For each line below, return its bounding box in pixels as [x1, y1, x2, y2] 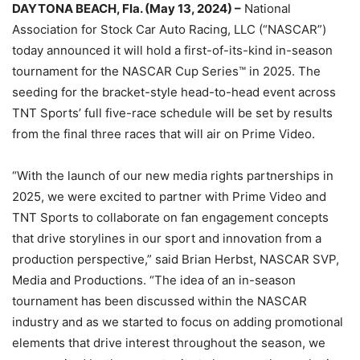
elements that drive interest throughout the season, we [12, 334, 325, 350]
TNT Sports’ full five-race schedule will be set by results [12, 104, 333, 121]
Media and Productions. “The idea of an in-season [12, 272, 296, 288]
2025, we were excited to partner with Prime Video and [12, 188, 326, 204]
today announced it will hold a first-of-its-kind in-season [12, 42, 333, 58]
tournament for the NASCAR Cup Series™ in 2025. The [12, 63, 321, 79]
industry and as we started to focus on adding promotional [12, 313, 343, 329]
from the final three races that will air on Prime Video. [12, 125, 315, 141]
